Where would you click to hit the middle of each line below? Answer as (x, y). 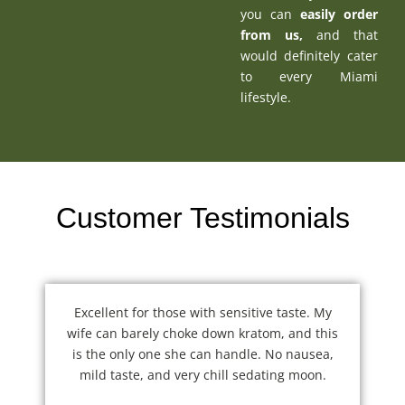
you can (270, 14)
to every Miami (309, 76)
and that (340, 34)
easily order (339, 14)
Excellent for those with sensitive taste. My (202, 312)
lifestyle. (265, 97)
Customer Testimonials (202, 217)
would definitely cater (309, 55)
